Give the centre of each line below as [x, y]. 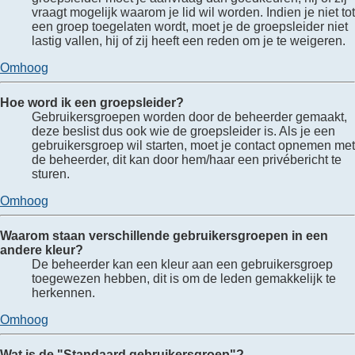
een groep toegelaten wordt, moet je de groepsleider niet [190, 27]
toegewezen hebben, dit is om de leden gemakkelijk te [184, 279]
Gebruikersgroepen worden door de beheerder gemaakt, [189, 117]
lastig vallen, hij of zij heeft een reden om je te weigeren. [189, 41]
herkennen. [63, 293]
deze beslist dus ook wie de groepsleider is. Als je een [183, 132]
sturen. [51, 174]
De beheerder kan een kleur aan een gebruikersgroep [182, 265]
